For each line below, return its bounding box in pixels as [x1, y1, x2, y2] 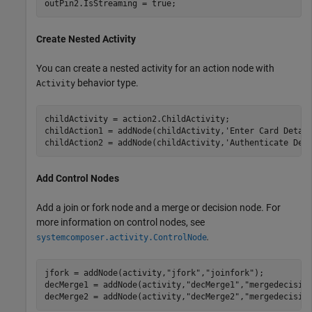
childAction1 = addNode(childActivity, [44, 125, 225, 136]
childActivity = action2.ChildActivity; [44, 114, 230, 124]
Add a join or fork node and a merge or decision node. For [36, 202, 281, 214]
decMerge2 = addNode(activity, [44, 291, 186, 302]
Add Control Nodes [36, 173, 119, 185]
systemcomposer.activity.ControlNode [36, 233, 207, 243]
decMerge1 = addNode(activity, [44, 279, 186, 290]
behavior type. [75, 77, 139, 89]
